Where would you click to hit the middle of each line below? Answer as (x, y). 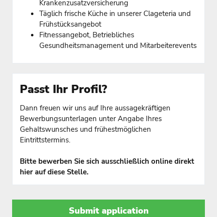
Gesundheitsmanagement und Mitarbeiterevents (118, 45)
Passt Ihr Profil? (63, 89)
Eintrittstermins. (45, 140)
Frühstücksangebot (70, 24)
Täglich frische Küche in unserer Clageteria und (115, 13)
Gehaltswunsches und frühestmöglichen (85, 129)
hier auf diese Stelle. (54, 172)
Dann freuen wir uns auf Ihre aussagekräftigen (95, 108)
